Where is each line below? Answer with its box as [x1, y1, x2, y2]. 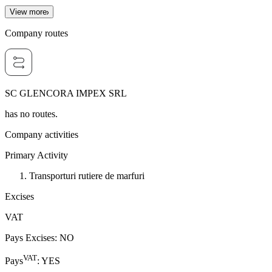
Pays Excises [5, 232, 55, 243]
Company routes [5, 27, 68, 38]
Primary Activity [5, 149, 68, 160]
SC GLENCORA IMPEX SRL [5, 87, 127, 98]
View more [10, 7, 47, 16]
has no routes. [5, 108, 58, 119]
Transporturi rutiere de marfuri [29, 170, 144, 181]
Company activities [5, 129, 78, 140]
